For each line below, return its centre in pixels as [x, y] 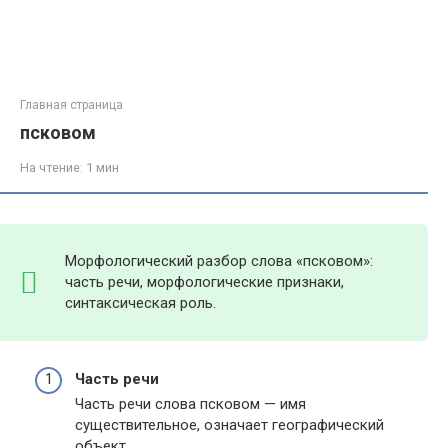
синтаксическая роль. [140, 303]
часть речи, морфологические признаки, [204, 282]
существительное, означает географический [229, 424]
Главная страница [71, 105]
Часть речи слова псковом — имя [190, 403]
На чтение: [51, 167]
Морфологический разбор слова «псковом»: [219, 261]
